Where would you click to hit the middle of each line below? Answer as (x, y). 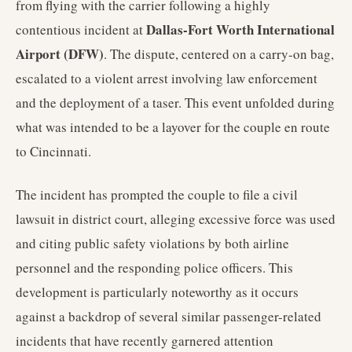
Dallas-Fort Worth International (240, 29)
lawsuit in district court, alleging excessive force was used (176, 219)
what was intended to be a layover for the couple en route (173, 127)
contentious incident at (81, 29)
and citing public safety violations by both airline (152, 243)
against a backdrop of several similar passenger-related (169, 316)
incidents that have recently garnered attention (145, 341)
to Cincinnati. (53, 151)
